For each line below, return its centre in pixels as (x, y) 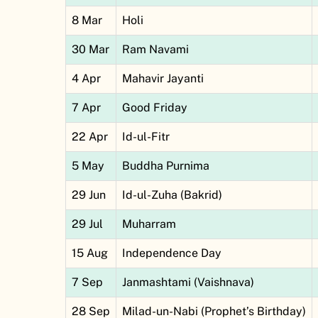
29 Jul (87, 224)
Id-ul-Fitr (146, 137)
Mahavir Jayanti (163, 79)
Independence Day (172, 253)
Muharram (149, 224)
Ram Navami (155, 50)
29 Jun (89, 195)
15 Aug (90, 253)
